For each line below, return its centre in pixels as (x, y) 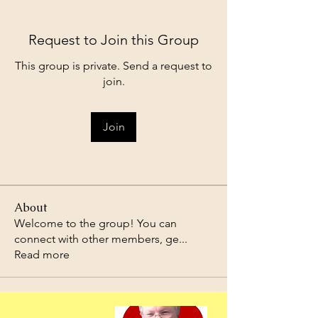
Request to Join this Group (114, 40)
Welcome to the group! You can (95, 223)
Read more (42, 254)
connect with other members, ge (97, 239)
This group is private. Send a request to (114, 66)
